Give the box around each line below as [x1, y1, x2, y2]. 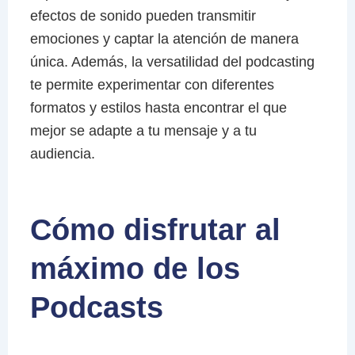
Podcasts [29, 290, 163, 324]
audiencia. [29, 145, 95, 162]
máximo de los [29, 251, 240, 285]
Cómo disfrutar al [29, 212, 281, 246]
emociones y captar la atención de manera [29, 30, 299, 47]
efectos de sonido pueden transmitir [29, 7, 256, 24]
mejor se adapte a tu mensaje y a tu [29, 122, 257, 139]
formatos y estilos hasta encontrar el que [29, 99, 287, 116]
